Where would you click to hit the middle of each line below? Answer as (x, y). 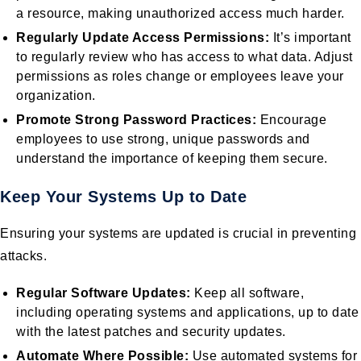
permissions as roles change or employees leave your (180, 76)
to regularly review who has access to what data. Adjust (185, 56)
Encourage (291, 119)
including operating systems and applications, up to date (187, 312)
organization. (56, 95)
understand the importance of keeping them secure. (172, 158)
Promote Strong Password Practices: (136, 119)
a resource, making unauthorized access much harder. (180, 13)
